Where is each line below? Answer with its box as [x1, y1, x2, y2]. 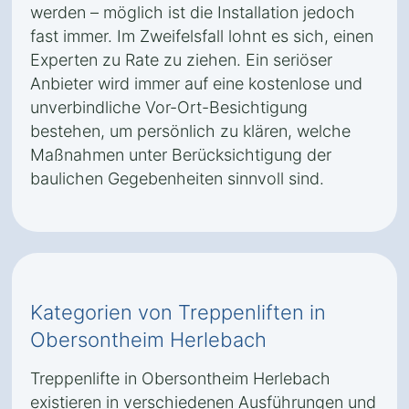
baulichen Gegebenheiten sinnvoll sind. [30, 169, 324, 188]
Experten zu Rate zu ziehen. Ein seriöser [30, 50, 332, 69]
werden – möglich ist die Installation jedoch [30, 3, 355, 22]
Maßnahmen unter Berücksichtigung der [30, 145, 331, 164]
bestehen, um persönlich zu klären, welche [30, 121, 351, 141]
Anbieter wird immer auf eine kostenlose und [30, 74, 362, 93]
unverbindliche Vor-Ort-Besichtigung [30, 98, 308, 117]
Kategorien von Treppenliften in [30, 300, 326, 324]
